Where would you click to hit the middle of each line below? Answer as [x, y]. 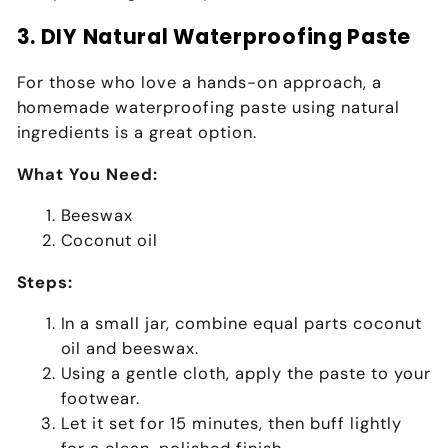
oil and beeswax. [130, 349]
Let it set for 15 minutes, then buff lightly [231, 424]
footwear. [100, 399]
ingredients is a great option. [137, 133]
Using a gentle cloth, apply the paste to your [246, 374]
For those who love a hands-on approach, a [199, 83]
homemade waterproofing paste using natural [208, 108]
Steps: [45, 282]
